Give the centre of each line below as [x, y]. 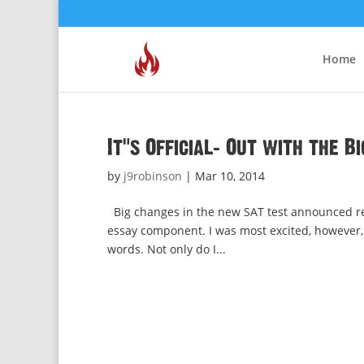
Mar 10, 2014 [230, 176]
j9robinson [153, 176]
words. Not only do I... [167, 249]
